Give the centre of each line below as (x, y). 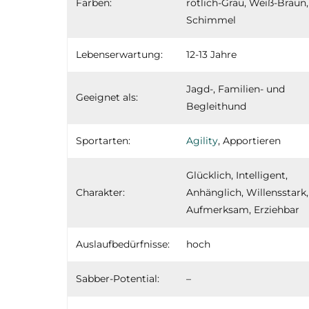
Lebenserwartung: (119, 54)
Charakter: (100, 192)
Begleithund (216, 106)
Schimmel (211, 20)
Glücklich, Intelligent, (237, 175)
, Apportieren (249, 140)
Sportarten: (103, 140)
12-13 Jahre (211, 54)
